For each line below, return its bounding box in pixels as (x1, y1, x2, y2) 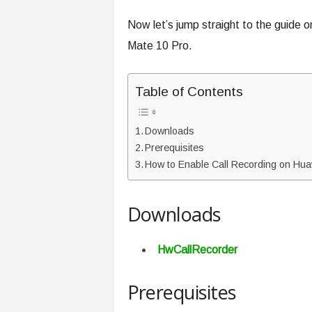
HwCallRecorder (157, 244, 237, 256)
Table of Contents (134, 84, 243, 100)
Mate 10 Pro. (127, 40, 192, 52)
